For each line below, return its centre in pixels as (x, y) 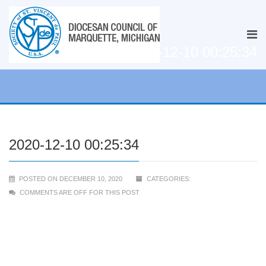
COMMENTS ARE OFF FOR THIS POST (80, 192)
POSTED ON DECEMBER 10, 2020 (70, 179)
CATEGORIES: (168, 179)
